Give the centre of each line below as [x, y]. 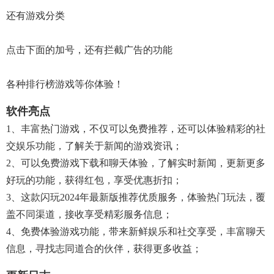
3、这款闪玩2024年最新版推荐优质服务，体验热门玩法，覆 [136, 197]
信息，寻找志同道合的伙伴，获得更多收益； [104, 249]
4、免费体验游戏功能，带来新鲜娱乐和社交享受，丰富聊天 [136, 231]
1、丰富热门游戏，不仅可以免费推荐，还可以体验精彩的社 [136, 129]
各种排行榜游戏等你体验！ [65, 84]
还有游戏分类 [35, 16]
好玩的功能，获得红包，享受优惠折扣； [94, 180]
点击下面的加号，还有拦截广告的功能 [89, 50]
